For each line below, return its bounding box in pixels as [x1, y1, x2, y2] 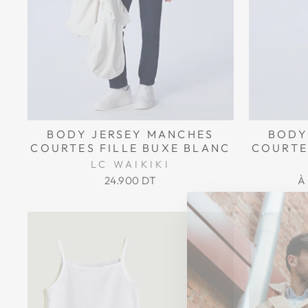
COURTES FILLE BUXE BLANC [30, 140, 231, 155]
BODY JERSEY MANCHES [47, 126, 214, 141]
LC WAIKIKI [90, 157, 170, 170]
